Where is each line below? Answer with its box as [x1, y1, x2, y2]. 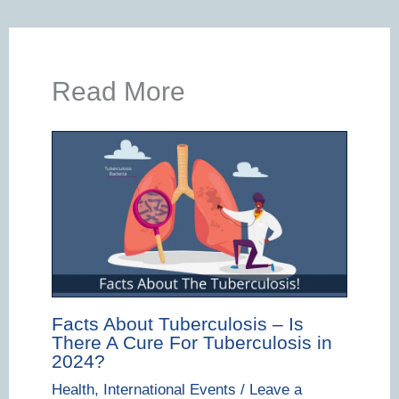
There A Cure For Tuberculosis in [51, 331, 332, 353]
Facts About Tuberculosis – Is [51, 313, 304, 334]
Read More [51, 76, 185, 106]
